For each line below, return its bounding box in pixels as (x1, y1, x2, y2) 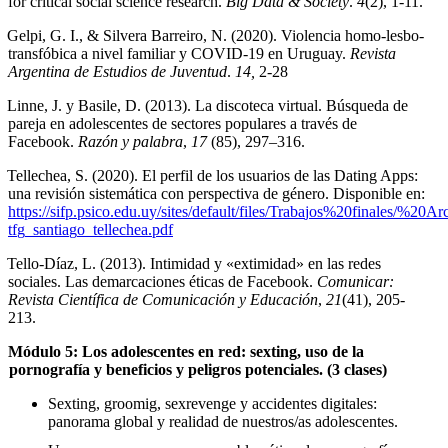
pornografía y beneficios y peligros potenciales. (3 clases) (9, 360, 387, 378)
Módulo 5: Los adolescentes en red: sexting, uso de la (8, 342, 365, 360)
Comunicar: (317, 272, 394, 290)
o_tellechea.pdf (77, 220, 173, 238)
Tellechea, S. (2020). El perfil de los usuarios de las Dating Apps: (7, 166, 419, 184)
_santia (25, 220, 69, 238)
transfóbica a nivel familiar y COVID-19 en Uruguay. (8, 44, 350, 62)
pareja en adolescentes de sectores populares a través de (8, 114, 357, 132)
